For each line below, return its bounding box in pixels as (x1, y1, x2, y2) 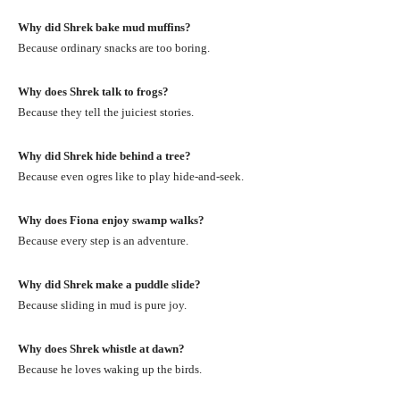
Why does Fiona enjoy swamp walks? (18, 212, 204, 227)
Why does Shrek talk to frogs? (18, 84, 169, 98)
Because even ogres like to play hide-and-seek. (18, 169, 244, 183)
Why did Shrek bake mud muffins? (18, 20, 191, 34)
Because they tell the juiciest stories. (18, 104, 194, 119)
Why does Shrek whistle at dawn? (18, 341, 185, 355)
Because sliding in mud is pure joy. (18, 297, 187, 312)
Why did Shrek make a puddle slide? (18, 277, 201, 291)
